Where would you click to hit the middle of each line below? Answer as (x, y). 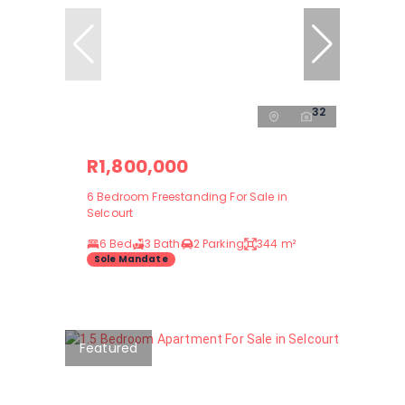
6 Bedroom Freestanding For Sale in (188, 196)
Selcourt (110, 212)
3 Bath (162, 243)
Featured (109, 348)
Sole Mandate (131, 259)
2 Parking (219, 243)
